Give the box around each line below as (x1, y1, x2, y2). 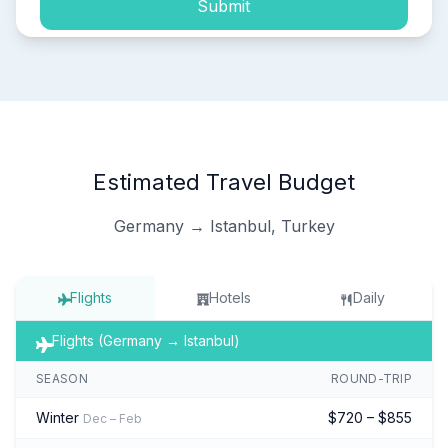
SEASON (36, 370, 88, 386)
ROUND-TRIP (331, 370, 412, 386)
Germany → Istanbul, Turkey (113, 215, 335, 236)
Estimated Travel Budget (93, 168, 355, 195)
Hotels (209, 288, 251, 306)
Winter (36, 408, 79, 426)
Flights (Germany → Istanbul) (52, 331, 240, 349)
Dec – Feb (83, 410, 142, 426)
